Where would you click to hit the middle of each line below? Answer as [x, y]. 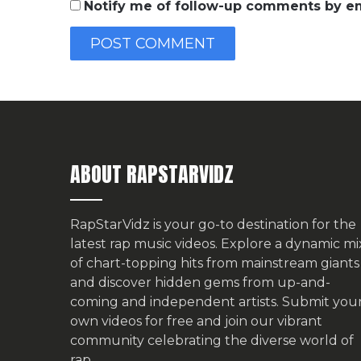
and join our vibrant [258, 322]
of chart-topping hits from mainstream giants [215, 263]
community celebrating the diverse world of [212, 341]
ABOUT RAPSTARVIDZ [152, 174]
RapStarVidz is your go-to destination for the [213, 225]
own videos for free [132, 322]
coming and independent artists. [176, 302]
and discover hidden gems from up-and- [200, 283]
